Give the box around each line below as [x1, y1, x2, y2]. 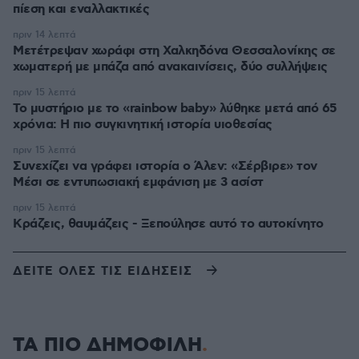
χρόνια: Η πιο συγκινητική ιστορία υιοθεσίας [13, 116, 272, 133]
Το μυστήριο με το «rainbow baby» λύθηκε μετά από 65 [13, 100, 337, 117]
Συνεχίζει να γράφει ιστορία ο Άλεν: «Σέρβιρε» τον [13, 158, 317, 175]
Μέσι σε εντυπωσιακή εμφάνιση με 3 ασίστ [13, 174, 264, 191]
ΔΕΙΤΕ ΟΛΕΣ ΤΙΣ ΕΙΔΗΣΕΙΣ [13, 263, 192, 280]
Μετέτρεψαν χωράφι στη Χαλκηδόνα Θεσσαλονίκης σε [13, 42, 336, 59]
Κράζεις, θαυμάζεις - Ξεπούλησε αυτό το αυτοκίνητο [13, 216, 324, 232]
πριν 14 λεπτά [13, 29, 76, 41]
